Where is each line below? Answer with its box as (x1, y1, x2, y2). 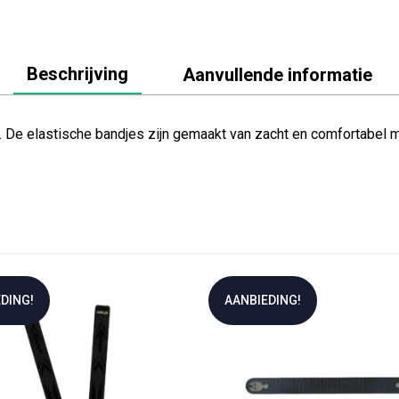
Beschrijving (27, 63, 128, 85)
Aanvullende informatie (183, 64, 372, 86)
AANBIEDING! (224, 293, 301, 308)
